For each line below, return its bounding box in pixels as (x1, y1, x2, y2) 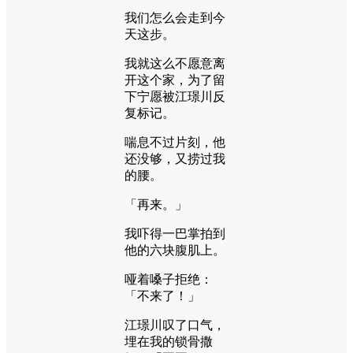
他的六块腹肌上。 (124, 243, 225, 257)
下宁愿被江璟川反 (124, 89, 225, 103)
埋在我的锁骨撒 (124, 334, 213, 348)
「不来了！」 (124, 288, 200, 303)
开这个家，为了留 (124, 72, 225, 87)
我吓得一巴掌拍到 (124, 226, 225, 240)
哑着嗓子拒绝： (124, 272, 213, 286)
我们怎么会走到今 (124, 10, 225, 24)
